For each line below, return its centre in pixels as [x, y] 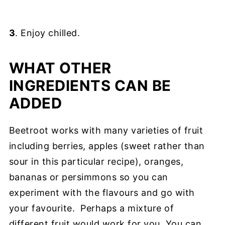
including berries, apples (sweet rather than [107, 146]
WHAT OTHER [60, 68]
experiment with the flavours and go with [102, 193]
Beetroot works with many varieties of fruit [106, 130]
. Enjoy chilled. [48, 33]
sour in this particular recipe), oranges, [96, 161]
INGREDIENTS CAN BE [90, 86]
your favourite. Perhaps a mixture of [91, 208]
